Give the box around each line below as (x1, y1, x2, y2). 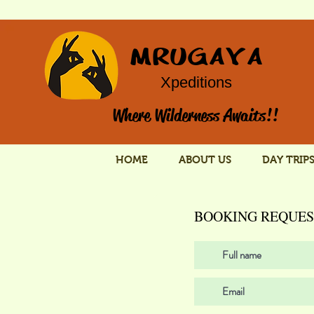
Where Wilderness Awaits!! (111, 104, 278, 127)
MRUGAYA (130, 39, 263, 76)
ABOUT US (179, 153, 231, 165)
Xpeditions (161, 74, 232, 91)
